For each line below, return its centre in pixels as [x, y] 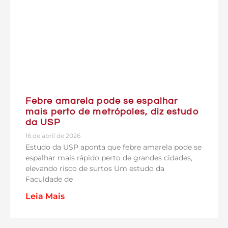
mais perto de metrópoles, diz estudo [112, 111]
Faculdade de [49, 179]
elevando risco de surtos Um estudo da [95, 168]
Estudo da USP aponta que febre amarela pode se [113, 147]
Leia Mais [45, 196]
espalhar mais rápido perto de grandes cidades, [109, 158]
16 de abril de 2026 [53, 135]
